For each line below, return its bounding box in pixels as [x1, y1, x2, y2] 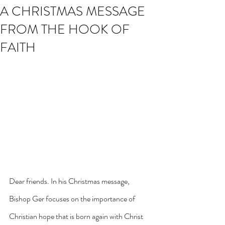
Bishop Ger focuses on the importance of [9, 192, 137, 204]
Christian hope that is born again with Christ [9, 210, 145, 222]
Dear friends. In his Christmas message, [9, 175, 131, 187]
